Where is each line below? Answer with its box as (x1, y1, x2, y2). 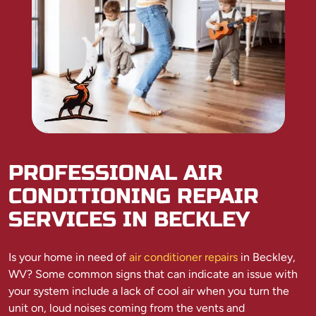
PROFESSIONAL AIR (8, 159, 223, 186)
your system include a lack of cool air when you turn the (8, 284, 289, 298)
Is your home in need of (8, 250, 129, 264)
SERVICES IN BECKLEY (8, 206, 250, 232)
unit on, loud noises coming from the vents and (8, 300, 245, 315)
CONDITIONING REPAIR (8, 183, 259, 209)
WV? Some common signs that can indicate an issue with (8, 267, 298, 281)
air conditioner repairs (129, 250, 238, 264)
